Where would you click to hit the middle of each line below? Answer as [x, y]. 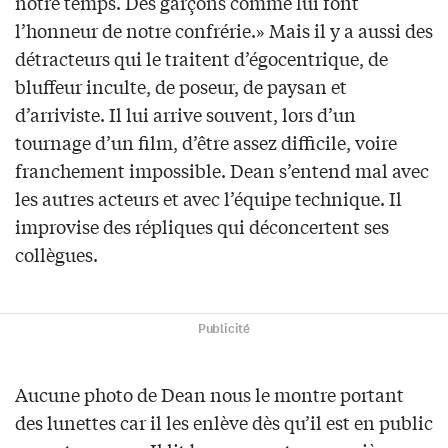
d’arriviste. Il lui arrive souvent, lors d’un [185, 114]
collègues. [56, 254]
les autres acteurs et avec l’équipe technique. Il [208, 198]
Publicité [224, 329]
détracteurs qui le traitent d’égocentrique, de [201, 58]
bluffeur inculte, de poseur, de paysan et [181, 86]
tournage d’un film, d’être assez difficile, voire [206, 142]
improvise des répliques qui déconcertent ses [202, 226]
